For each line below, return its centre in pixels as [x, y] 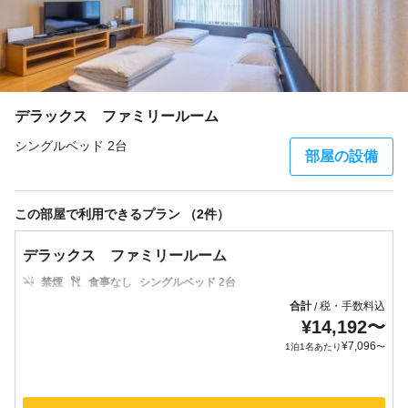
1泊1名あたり [313, 347]
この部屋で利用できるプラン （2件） [122, 214]
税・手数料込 [352, 306]
